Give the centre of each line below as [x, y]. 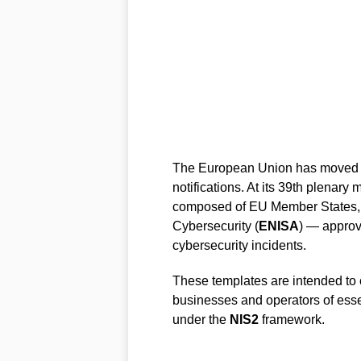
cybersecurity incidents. [239, 245]
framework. [291, 319]
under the [201, 319]
